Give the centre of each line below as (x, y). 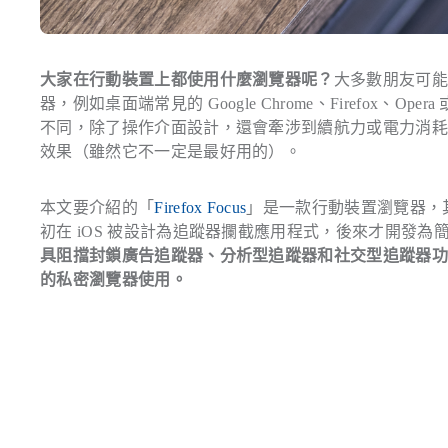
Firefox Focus (200, 208)
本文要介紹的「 (97, 208)
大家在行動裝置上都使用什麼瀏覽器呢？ (187, 80)
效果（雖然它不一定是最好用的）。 (171, 152)
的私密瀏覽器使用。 (113, 280)
